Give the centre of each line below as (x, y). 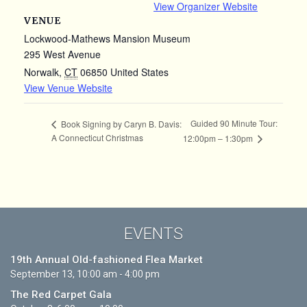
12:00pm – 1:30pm (219, 138)
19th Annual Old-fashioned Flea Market (107, 260)
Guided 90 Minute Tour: (234, 123)
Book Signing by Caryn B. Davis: (120, 123)
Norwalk (41, 72)
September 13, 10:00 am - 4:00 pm (85, 274)
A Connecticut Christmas (97, 138)
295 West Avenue (62, 54)
